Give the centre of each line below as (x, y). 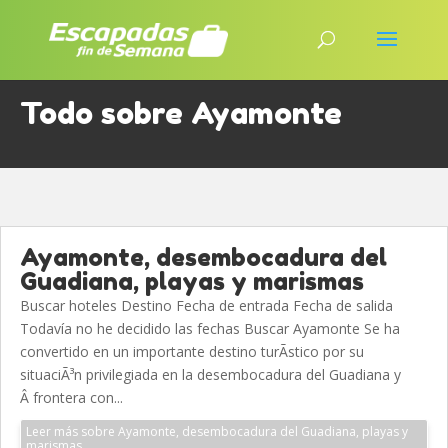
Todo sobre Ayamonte (181, 113)
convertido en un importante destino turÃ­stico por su (192, 351)
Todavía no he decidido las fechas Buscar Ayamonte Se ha (210, 328)
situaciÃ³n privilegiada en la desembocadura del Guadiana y (210, 374)
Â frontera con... (71, 397)
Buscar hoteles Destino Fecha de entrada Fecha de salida (206, 305)
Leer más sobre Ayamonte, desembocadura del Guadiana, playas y (217, 431)
